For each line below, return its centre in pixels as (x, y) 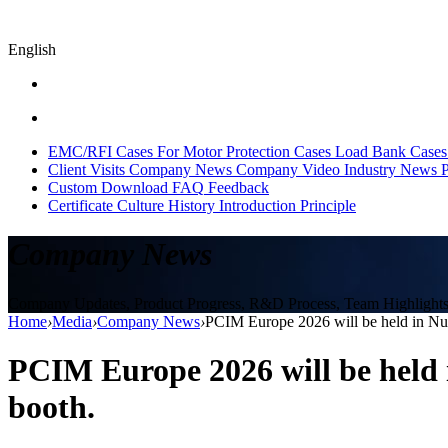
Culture (140, 205)
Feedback (238, 187)
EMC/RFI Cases (100, 151)
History (191, 205)
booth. (51, 406)
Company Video (288, 169)
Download (134, 187)
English (32, 49)
